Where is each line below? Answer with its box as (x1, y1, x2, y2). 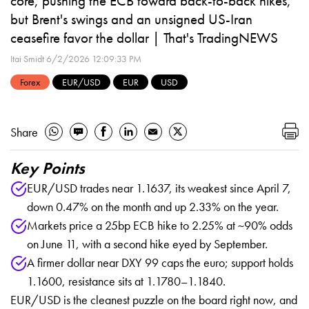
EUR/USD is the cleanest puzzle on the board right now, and (10, 291, 297, 308)
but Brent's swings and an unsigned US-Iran (10, 9, 252, 28)
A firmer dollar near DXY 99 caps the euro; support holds (27, 254, 293, 270)
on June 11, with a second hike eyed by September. (27, 235, 268, 252)
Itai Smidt (10, 52, 44, 65)
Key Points (10, 157, 85, 179)
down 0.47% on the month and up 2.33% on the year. (27, 198, 279, 215)
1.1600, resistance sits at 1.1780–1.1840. (27, 272, 226, 289)
